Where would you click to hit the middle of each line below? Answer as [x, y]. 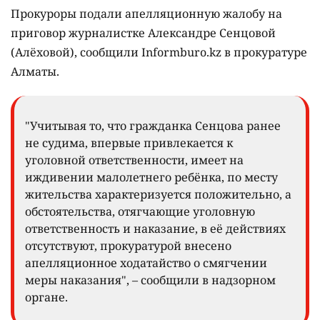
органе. [46, 297]
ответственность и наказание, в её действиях [155, 228]
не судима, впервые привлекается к [129, 142]
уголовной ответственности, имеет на [134, 160]
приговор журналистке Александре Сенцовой [143, 32]
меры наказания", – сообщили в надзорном [150, 280]
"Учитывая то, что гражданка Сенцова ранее [153, 125]
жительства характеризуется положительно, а [158, 194]
